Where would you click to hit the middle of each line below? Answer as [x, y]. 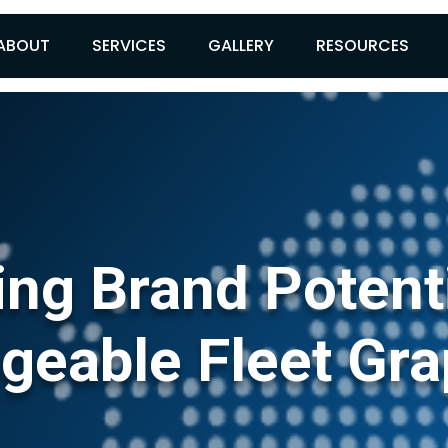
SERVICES [129, 46]
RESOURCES [363, 46]
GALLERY [241, 46]
